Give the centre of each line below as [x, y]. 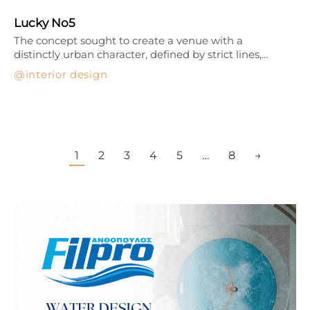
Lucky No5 [45, 22]
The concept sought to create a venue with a [128, 40]
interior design [66, 74]
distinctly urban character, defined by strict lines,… [141, 54]
